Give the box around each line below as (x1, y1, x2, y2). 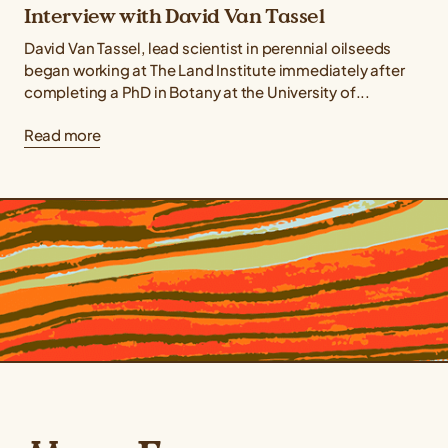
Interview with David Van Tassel (24, 3, 325, 30)
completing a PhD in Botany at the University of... (24, 82, 371, 102)
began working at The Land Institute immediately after (24, 60, 405, 80)
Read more (24, 125, 101, 145)
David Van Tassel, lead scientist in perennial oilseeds (24, 38, 392, 58)
